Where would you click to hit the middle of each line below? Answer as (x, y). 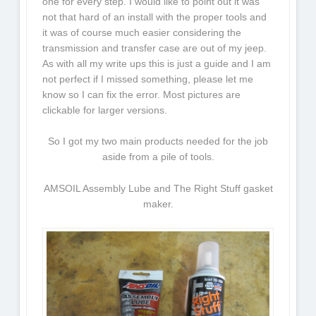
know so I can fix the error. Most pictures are (142, 94)
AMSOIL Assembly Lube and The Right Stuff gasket (158, 188)
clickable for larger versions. (105, 110)
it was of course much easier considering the (142, 32)
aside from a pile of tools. (158, 157)
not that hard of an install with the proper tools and (155, 17)
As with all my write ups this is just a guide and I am (157, 63)
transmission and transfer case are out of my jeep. (155, 48)
